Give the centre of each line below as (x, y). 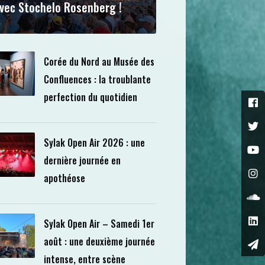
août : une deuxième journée (99, 241)
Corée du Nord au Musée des (99, 62)
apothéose (64, 178)
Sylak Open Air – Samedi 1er (99, 224)
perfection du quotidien (90, 97)
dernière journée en (82, 160)
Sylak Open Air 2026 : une (94, 143)
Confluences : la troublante (97, 79)
